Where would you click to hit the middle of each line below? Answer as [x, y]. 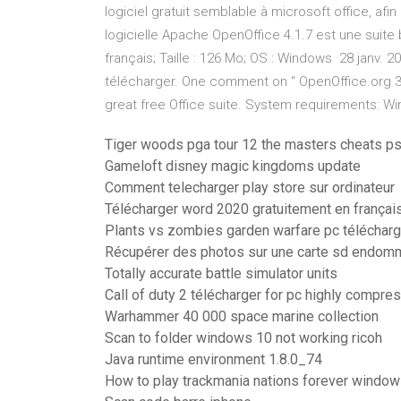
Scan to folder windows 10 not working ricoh [243, 338]
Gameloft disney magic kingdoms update [233, 166]
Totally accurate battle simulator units [221, 273]
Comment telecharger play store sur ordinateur [250, 188]
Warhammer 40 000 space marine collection [242, 316]
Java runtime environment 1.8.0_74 [213, 359]
